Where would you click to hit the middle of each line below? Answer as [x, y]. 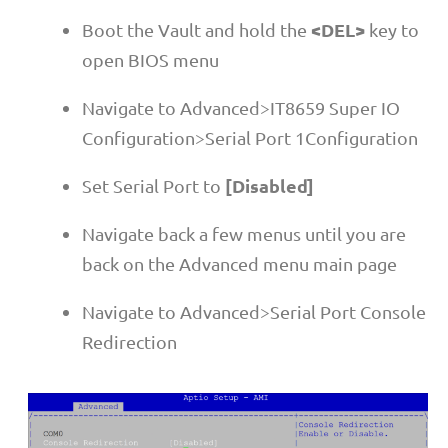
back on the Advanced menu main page [239, 263]
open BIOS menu [150, 59]
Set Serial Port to [153, 185]
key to [392, 29]
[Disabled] [269, 185]
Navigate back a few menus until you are [244, 233]
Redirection [129, 341]
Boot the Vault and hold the [196, 29]
